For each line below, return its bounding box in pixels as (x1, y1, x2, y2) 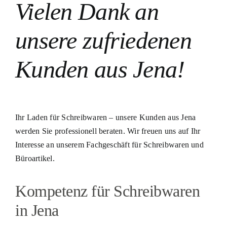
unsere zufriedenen (15, 26, 192, 54)
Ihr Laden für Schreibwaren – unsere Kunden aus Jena (15, 112, 196, 122)
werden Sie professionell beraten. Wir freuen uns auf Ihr (15, 126, 201, 135)
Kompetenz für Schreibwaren (15, 181, 200, 200)
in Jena (15, 201, 59, 219)
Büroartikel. (15, 154, 55, 163)
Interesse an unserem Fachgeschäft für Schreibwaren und (15, 140, 204, 149)
